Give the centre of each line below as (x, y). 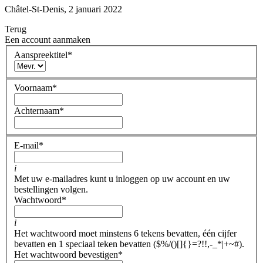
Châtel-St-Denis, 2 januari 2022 (63, 9)
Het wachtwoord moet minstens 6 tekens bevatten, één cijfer (125, 233)
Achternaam (37, 111)
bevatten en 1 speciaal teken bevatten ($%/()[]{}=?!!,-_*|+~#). (129, 244)
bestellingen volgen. (51, 189)
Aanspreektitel (41, 55)
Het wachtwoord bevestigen (66, 254)
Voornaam (33, 88)
